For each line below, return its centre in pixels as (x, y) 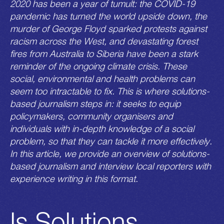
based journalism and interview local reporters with (110, 166)
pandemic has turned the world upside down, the (108, 16)
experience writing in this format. (74, 178)
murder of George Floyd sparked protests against (108, 28)
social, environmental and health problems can (102, 78)
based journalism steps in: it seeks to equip (95, 103)
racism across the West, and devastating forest (104, 41)
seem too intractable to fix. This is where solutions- (110, 91)
